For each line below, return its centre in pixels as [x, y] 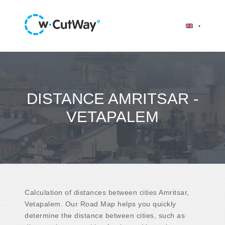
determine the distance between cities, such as [105, 215]
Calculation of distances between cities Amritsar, [107, 192]
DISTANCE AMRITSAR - [113, 98]
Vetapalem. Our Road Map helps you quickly [100, 204]
